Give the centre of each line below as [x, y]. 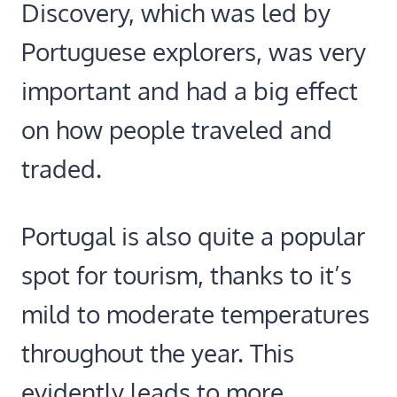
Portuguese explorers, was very [194, 51]
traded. [62, 168]
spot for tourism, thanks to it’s [187, 274]
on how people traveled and [177, 129]
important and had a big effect [190, 90]
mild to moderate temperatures [195, 313]
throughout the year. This [158, 352]
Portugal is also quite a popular [193, 235]
